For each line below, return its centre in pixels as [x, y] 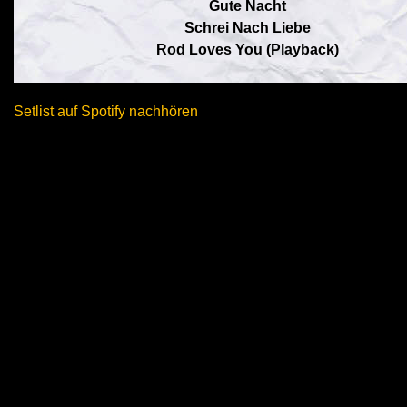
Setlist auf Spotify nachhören [106, 111]
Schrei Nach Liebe [247, 28]
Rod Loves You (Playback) [247, 50]
